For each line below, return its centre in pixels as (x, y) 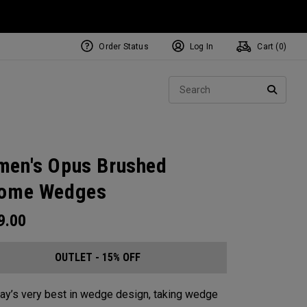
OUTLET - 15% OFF (97, 257)
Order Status (124, 47)
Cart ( (267, 47)
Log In (201, 47)
